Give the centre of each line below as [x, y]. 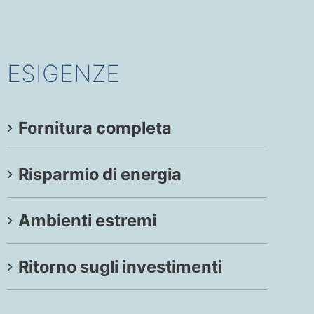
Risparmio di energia [100, 175]
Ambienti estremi [87, 221]
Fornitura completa [95, 128]
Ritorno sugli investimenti [120, 267]
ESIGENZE [63, 73]
